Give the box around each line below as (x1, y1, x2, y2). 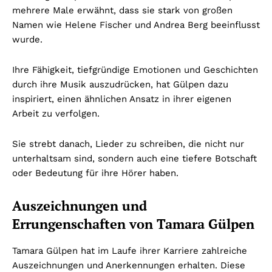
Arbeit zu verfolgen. (12, 108, 100, 120)
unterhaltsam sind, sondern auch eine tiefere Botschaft (12, 153, 257, 165)
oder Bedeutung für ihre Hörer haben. (12, 168, 178, 179)
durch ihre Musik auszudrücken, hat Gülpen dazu (12, 79, 228, 90)
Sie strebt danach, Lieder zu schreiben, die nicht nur (12, 138, 244, 150)
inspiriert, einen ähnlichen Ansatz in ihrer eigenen (12, 93, 231, 105)
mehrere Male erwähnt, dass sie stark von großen (12, 5, 233, 16)
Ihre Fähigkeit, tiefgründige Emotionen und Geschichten (12, 64, 258, 76)
